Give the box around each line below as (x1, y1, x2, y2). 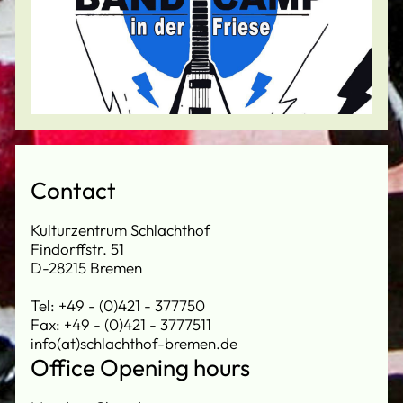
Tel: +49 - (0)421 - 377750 (31, 295, 205, 315)
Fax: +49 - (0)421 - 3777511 (31, 314, 211, 334)
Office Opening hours (31, 352, 250, 382)
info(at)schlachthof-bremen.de (31, 333, 237, 353)
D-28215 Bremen (31, 257, 142, 277)
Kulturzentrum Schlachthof (31, 219, 210, 239)
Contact (31, 175, 116, 205)
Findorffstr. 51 (31, 238, 124, 258)
